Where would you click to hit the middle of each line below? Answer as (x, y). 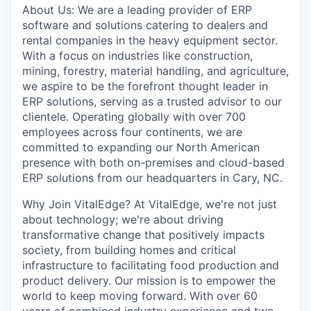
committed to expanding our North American (141, 147)
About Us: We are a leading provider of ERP (137, 10)
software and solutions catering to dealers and (145, 25)
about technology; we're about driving (123, 219)
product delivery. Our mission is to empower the (149, 280)
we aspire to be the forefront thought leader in (145, 86)
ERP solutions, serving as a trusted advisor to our (152, 101)
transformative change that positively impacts (143, 235)
